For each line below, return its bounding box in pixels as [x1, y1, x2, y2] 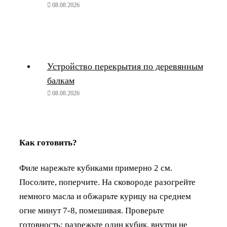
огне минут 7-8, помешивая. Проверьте [19, 206, 164, 216]
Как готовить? [19, 137, 77, 147]
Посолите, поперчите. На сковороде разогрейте [19, 177, 196, 187]
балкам [47, 75, 74, 86]
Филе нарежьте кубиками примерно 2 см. [19, 163, 172, 173]
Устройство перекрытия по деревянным [47, 61, 203, 71]
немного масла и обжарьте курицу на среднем [19, 192, 191, 202]
